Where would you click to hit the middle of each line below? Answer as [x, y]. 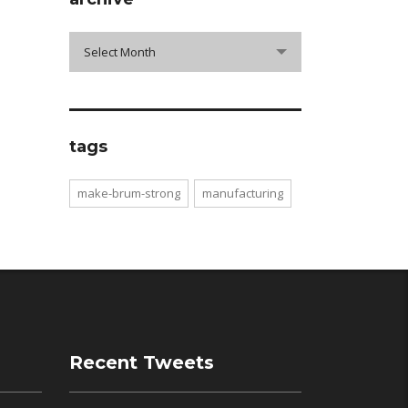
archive [92, 40]
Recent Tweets [142, 362]
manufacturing [243, 193]
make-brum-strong [129, 193]
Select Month [120, 52]
